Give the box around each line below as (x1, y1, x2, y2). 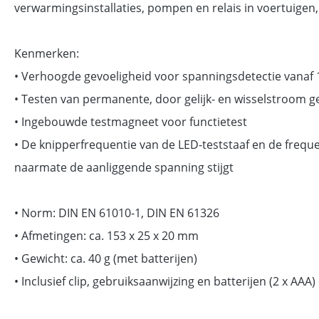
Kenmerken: (14, 46, 79, 61)
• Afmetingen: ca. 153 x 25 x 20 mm (14, 228, 199, 244)
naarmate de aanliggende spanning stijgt (14, 159, 234, 175)
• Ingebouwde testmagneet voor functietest (14, 114, 247, 130)
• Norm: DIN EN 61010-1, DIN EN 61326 (14, 205, 219, 221)
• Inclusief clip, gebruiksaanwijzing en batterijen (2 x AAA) (14, 273, 315, 289)
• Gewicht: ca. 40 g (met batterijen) (14, 251, 197, 266)
